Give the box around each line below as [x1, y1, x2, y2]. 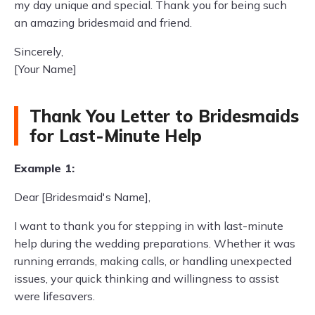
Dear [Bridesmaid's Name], [14, 190, 150, 204]
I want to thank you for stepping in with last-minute [14, 219, 283, 233]
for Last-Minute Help [30, 125, 202, 146]
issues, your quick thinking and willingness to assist [14, 271, 279, 285]
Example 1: [14, 161, 75, 175]
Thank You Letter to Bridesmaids [30, 105, 299, 127]
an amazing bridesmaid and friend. [14, 15, 192, 30]
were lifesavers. [14, 289, 95, 303]
